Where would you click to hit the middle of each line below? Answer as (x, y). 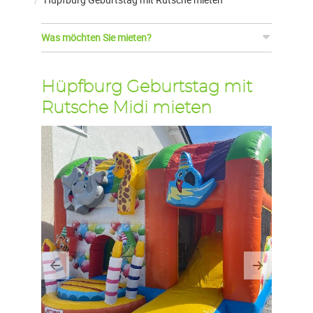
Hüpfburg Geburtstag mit (147, 88)
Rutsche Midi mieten (126, 109)
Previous (81, 274)
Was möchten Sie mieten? (96, 38)
